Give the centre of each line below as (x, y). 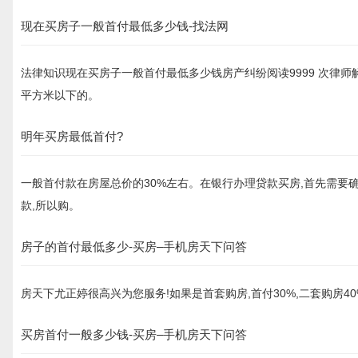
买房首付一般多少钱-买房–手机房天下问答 (134, 334)
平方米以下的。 (60, 95)
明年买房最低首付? (72, 136)
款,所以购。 (50, 205)
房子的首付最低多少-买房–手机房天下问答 (134, 247)
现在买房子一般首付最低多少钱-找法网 (125, 26)
